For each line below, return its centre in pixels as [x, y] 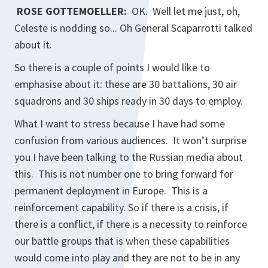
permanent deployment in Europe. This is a [111, 191]
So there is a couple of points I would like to [112, 67]
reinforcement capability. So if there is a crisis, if [121, 207]
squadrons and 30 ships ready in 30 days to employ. [130, 101]
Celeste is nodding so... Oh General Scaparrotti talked [133, 28]
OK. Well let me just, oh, [186, 11]
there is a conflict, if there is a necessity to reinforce [131, 224]
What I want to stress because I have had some [120, 124]
